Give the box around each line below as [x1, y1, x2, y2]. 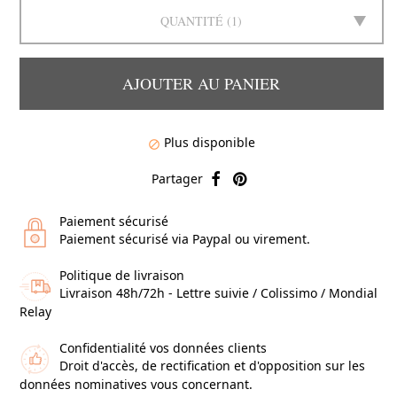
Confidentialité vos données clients [58, 339, 267, 357]
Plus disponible [160, 134, 255, 152]
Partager [152, 170, 204, 187]
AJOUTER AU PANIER [122, 73, 281, 95]
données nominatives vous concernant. [19, 376, 253, 393]
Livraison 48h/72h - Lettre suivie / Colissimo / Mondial [58, 284, 378, 302]
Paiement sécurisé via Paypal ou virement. [58, 230, 310, 248]
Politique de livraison [58, 267, 184, 284]
